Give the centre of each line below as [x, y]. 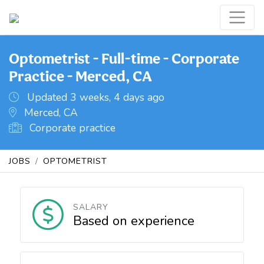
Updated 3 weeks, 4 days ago [94, 97]
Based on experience [133, 221]
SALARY [90, 207]
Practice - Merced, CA [80, 76]
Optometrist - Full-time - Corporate [124, 58]
